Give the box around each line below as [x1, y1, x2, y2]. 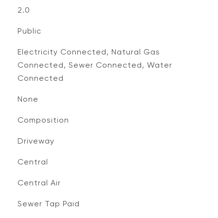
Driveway [17, 136, 54, 145]
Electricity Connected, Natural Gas [17, 47, 160, 56]
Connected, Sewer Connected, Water [17, 60, 172, 70]
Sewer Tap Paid [17, 199, 80, 208]
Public [17, 26, 41, 36]
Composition [17, 115, 69, 125]
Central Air [17, 178, 61, 187]
